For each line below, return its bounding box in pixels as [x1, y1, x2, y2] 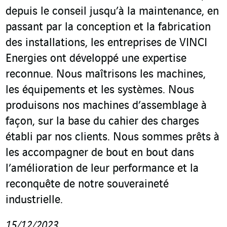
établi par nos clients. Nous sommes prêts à [6, 131, 219, 143]
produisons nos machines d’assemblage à [6, 99, 207, 112]
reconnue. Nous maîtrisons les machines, [6, 68, 206, 81]
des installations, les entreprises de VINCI [6, 36, 207, 49]
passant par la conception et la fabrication [6, 21, 211, 33]
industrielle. [6, 194, 63, 206]
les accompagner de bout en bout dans [6, 146, 194, 159]
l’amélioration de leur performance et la [6, 162, 199, 175]
